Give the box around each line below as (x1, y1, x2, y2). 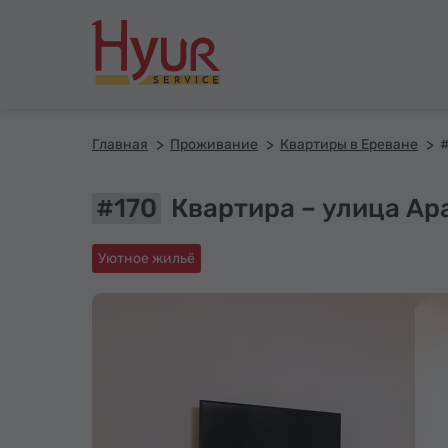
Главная (92, 136, 148, 153)
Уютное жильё (98, 250, 195, 267)
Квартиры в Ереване (280, 136, 418, 153)
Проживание (170, 136, 258, 153)
